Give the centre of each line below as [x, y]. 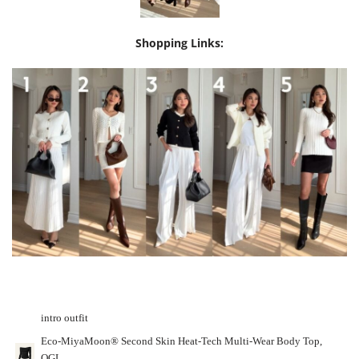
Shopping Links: [179, 43]
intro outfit [65, 319]
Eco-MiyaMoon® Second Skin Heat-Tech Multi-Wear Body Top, [182, 342]
